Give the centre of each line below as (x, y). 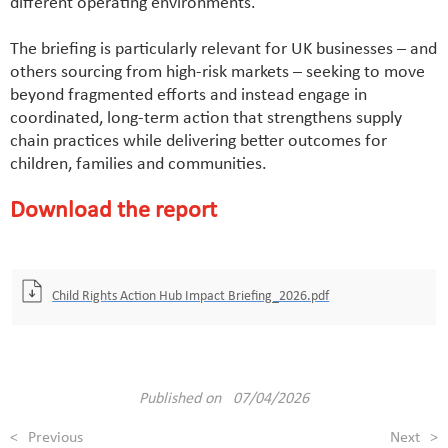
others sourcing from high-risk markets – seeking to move (217, 73)
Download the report (113, 211)
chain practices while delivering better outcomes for (198, 142)
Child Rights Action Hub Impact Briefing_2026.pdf (191, 297)
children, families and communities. (138, 165)
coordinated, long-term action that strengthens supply (206, 119)
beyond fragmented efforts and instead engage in (188, 96)
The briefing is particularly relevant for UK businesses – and (223, 50)
